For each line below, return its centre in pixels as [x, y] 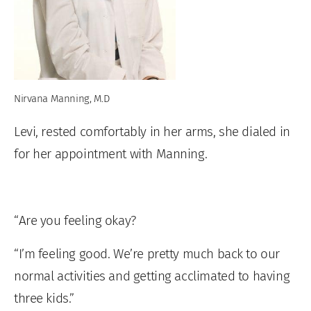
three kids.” [44, 299]
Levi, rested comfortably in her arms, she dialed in [152, 132]
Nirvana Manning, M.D [62, 99]
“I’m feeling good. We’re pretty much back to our [147, 254]
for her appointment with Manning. [111, 154]
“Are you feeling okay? [75, 221]
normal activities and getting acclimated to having [152, 276]
